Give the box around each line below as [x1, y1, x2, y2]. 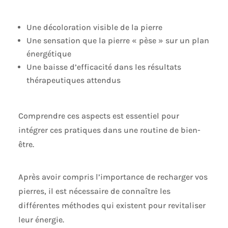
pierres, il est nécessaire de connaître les [18, 186, 170, 196]
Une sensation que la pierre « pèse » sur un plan [26, 35, 209, 45]
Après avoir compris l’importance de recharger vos [18, 172, 208, 182]
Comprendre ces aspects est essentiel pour [18, 110, 179, 121]
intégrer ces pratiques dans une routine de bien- [18, 125, 201, 135]
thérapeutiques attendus [26, 75, 121, 85]
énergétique [26, 48, 71, 59]
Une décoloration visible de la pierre [26, 22, 162, 32]
